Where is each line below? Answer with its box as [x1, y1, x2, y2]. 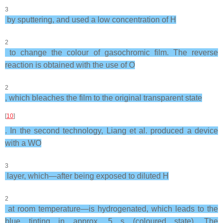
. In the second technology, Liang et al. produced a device [5, 126, 218, 135]
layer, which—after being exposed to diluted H [5, 172, 169, 180]
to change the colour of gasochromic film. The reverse [5, 48, 218, 57]
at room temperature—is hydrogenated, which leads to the [5, 205, 218, 213]
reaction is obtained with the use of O [5, 61, 135, 69]
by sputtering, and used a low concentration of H [5, 15, 176, 24]
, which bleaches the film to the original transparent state [5, 94, 202, 102]
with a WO [5, 139, 41, 147]
